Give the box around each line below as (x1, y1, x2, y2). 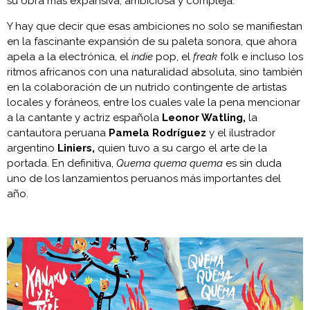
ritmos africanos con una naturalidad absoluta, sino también (7, 65, 302, 78)
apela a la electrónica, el (7, 50, 131, 63)
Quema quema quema (113, 156, 223, 170)
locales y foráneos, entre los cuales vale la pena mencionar (7, 95, 300, 109)
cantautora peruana (7, 126, 109, 139)
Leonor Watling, (162, 111, 248, 124)
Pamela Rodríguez (109, 126, 206, 139)
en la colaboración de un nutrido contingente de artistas (7, 80, 286, 93)
